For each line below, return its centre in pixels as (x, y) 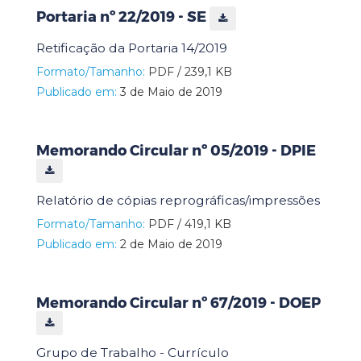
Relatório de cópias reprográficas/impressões (178, 200)
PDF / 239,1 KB (189, 71)
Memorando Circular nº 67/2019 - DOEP (178, 303)
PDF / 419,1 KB (188, 224)
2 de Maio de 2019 (170, 244)
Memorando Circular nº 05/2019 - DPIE (176, 150)
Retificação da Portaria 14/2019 (132, 48)
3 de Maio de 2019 (170, 91)
